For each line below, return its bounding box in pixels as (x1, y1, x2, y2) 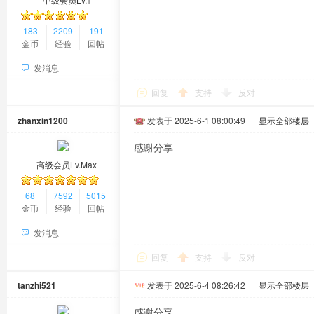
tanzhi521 (18, 279, 56, 292)
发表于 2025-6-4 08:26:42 (147, 279, 245, 291)
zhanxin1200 (18, 114, 68, 127)
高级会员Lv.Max (36, 158, 97, 170)
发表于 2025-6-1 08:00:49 (147, 114, 245, 126)
